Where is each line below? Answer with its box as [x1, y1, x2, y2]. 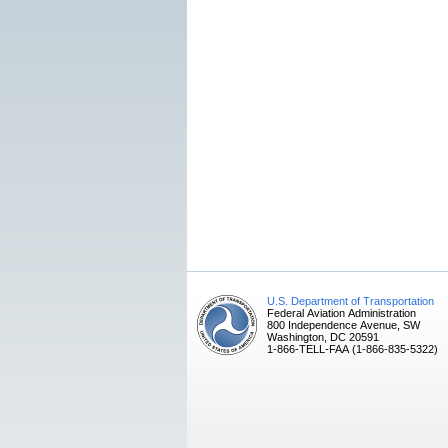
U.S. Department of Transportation [267, 295, 434, 307]
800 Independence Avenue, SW [267, 319, 420, 331]
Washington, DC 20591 [267, 331, 379, 343]
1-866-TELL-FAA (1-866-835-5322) [267, 343, 438, 355]
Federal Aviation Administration [267, 307, 416, 319]
